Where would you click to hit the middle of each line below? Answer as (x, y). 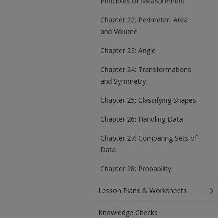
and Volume (119, 31)
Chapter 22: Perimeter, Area (144, 20)
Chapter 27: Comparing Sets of (149, 138)
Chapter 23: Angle (128, 50)
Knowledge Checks (128, 212)
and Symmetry (123, 81)
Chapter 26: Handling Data (142, 119)
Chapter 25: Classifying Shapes (148, 100)
